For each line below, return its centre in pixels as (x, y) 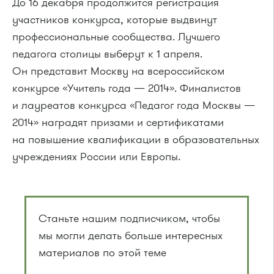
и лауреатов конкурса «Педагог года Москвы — (134, 105)
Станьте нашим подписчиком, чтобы (129, 218)
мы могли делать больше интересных (131, 235)
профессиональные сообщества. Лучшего (116, 36)
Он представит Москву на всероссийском (118, 71)
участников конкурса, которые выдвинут (115, 19)
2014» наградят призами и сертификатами (118, 122)
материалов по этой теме (102, 252)
